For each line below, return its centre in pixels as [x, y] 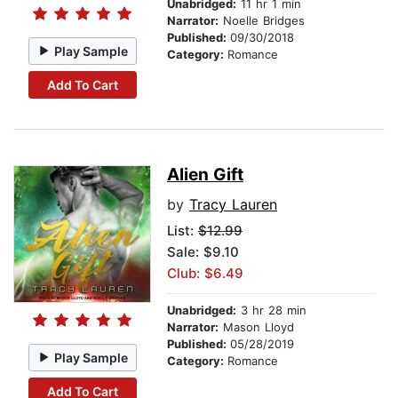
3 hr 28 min [271, 310]
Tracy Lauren [233, 205]
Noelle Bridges [262, 21]
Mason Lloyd [256, 327]
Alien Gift [205, 175]
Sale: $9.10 [203, 252]
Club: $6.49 [205, 274]
